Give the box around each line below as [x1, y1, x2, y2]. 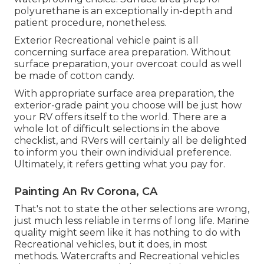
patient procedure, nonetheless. [14, 17, 166, 29]
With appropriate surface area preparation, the [14, 88, 235, 100]
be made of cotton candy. [14, 70, 134, 82]
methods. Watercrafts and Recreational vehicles [14, 250, 239, 262]
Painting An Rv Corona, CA [14, 185, 157, 199]
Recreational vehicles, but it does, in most [14, 239, 207, 250]
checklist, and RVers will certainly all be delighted [14, 135, 247, 147]
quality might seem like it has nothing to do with [14, 227, 240, 239]
